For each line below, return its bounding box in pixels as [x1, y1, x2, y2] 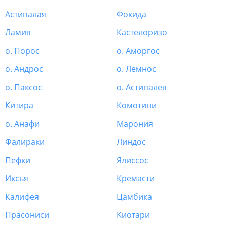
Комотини [117, 100, 157, 111]
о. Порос [5, 45, 40, 57]
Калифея [5, 191, 39, 203]
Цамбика [117, 191, 152, 203]
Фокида [117, 9, 146, 20]
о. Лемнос [117, 63, 156, 75]
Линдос [117, 136, 146, 148]
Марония [117, 118, 153, 130]
